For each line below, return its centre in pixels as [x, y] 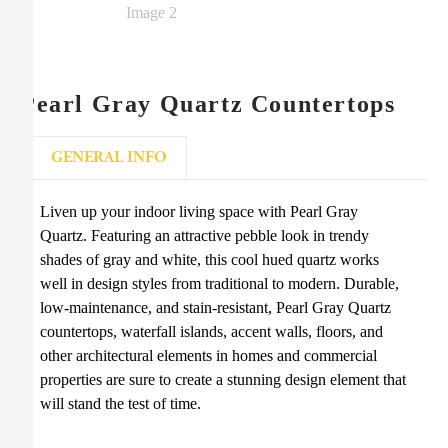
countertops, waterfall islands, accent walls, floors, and [211, 331]
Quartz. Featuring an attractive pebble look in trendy [204, 235]
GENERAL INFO [109, 157]
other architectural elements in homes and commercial [208, 355]
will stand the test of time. [120, 403]
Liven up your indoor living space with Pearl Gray [199, 211]
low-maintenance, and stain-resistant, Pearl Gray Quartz [215, 307]
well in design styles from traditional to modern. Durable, [219, 283]
